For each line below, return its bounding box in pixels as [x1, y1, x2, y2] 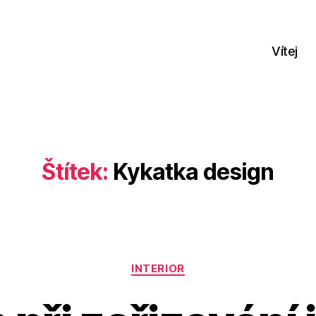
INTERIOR [131, 261, 185, 275]
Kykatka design [112, 157, 274, 186]
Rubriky [157, 254, 201, 269]
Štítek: [42, 157, 109, 186]
